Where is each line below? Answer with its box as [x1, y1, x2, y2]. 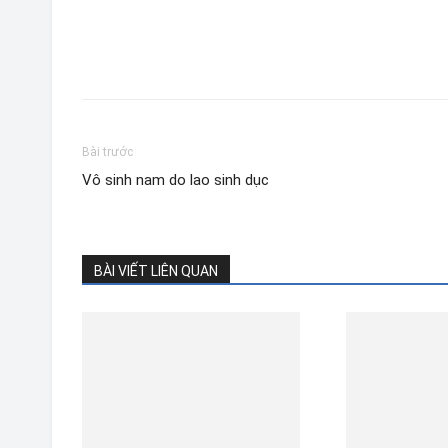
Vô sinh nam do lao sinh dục [82, 171, 269, 189]
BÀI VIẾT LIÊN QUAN [94, 263, 218, 279]
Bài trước [82, 145, 133, 159]
